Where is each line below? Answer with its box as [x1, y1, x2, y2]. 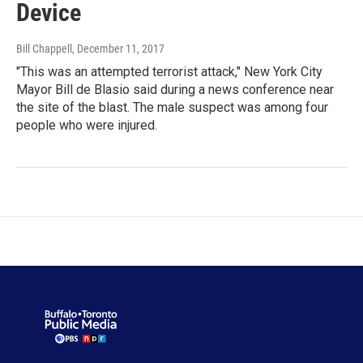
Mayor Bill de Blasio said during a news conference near [16, 82, 334, 98]
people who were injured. [16, 117, 157, 134]
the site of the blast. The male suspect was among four [16, 100, 328, 116]
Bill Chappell [16, 42, 72, 56]
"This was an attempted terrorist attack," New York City [16, 64, 322, 80]
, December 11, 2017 [72, 42, 164, 56]
